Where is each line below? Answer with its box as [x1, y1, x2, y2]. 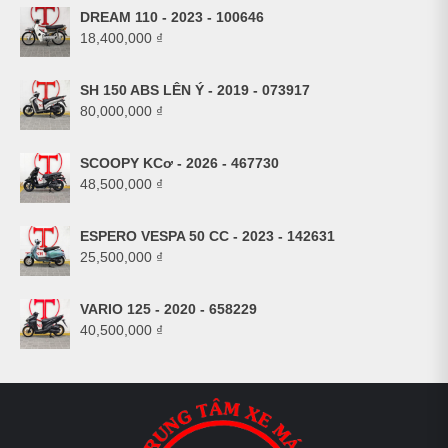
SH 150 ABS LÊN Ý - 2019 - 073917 [80, 82, 310, 99]
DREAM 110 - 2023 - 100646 [80, 9, 264, 26]
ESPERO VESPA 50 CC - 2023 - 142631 [80, 228, 335, 245]
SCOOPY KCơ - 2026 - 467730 [80, 155, 279, 172]
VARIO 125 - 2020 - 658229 [80, 301, 257, 318]
